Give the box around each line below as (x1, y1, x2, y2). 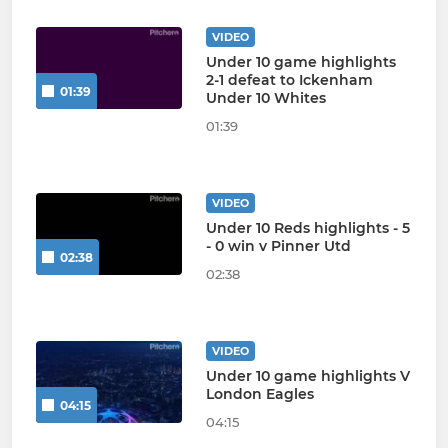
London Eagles (205, 384, 314, 403)
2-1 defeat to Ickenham (205, 70, 373, 89)
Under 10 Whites (205, 88, 326, 107)
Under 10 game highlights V (205, 366, 410, 385)
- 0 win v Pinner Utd (205, 236, 351, 255)
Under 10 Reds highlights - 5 (205, 218, 410, 237)
